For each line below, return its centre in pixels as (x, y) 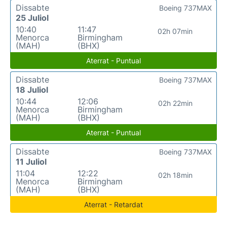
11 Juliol (31, 162)
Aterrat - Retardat (113, 204)
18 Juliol (32, 90)
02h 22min (175, 103)
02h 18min (175, 175)
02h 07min (175, 31)
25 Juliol (32, 18)
